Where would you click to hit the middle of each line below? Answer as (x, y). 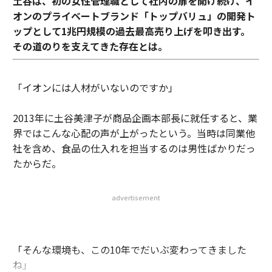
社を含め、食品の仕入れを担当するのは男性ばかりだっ (134, 148)
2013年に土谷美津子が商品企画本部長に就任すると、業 (135, 117)
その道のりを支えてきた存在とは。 (90, 46)
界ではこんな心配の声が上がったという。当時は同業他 (134, 133)
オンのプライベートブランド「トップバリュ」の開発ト (134, 15)
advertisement (136, 197)
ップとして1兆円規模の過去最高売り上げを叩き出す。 (131, 31)
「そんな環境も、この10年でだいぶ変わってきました (129, 249)
